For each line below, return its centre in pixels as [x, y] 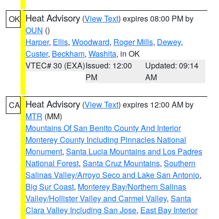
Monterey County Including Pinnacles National [106, 140]
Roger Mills [133, 42]
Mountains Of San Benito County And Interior [103, 128]
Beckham [68, 54]
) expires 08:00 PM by [156, 18]
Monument [44, 151]
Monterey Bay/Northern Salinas [132, 186]
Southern [180, 163]
